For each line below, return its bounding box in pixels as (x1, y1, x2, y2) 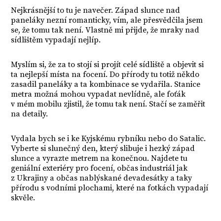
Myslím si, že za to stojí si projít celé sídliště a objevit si (11, 60, 204, 70)
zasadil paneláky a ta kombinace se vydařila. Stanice (11, 79, 201, 89)
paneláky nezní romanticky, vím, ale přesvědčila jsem (11, 15, 203, 25)
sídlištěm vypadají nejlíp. (11, 35, 105, 45)
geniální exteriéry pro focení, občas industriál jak (11, 163, 188, 173)
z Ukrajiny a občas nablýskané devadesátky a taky (11, 173, 192, 183)
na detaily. (11, 109, 48, 119)
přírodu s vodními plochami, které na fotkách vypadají (11, 183, 209, 193)
